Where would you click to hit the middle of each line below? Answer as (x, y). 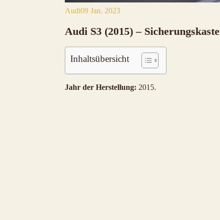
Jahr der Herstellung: (101, 87)
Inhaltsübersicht (100, 59)
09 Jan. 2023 (100, 10)
